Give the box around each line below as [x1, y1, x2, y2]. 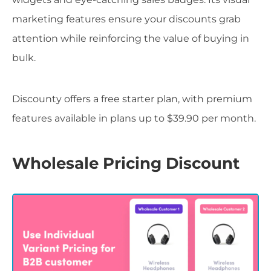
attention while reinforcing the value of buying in [12, 33, 249, 45]
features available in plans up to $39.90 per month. [12, 113, 256, 125]
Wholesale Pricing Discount [12, 153, 240, 173]
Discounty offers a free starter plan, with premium [12, 93, 252, 105]
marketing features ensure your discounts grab [12, 13, 241, 25]
